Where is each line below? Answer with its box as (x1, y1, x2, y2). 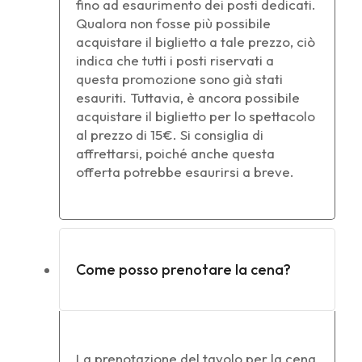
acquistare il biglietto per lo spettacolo (76, 107, 315, 124)
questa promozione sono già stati (76, 69, 283, 87)
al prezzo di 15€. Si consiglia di (76, 125, 263, 143)
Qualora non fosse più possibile (76, 14, 271, 32)
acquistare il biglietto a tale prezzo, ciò (76, 32, 315, 50)
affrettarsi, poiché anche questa (76, 144, 275, 162)
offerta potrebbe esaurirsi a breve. (76, 162, 294, 180)
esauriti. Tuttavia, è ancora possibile (76, 88, 300, 106)
